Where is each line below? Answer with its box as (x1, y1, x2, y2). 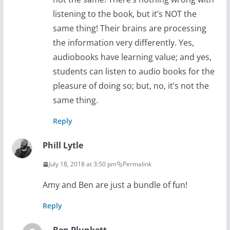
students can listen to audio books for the (52, 66, 215, 78)
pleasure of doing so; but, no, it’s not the (52, 80, 209, 92)
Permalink (122, 160, 151, 169)
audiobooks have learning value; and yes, (52, 51, 212, 63)
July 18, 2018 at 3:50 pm (48, 160, 117, 169)
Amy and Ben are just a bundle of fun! (42, 179, 187, 191)
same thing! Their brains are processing (52, 23, 206, 34)
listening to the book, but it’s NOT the (52, 8, 197, 20)
